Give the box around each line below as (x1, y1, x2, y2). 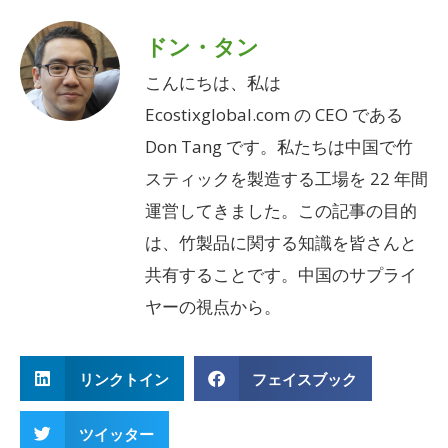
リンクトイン (78, 368, 169, 389)
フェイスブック (252, 368, 357, 389)
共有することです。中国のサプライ (145, 262, 417, 286)
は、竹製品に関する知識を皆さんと (145, 230, 417, 254)
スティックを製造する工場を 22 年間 (145, 166, 428, 190)
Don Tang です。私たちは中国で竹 (145, 134, 413, 158)
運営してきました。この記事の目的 (145, 198, 417, 222)
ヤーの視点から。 (145, 294, 281, 318)
